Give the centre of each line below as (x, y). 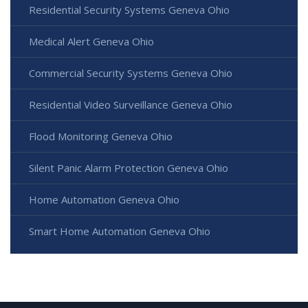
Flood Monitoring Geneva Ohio (101, 136)
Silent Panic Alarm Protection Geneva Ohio (129, 168)
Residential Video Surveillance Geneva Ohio (131, 105)
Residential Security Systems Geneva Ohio (129, 10)
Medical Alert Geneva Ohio (91, 42)
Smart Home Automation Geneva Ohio (120, 231)
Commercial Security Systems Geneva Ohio (131, 73)
